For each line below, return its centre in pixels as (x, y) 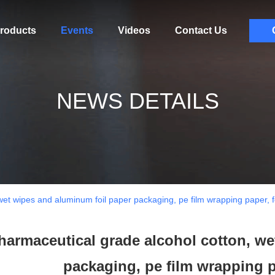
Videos (134, 30)
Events (77, 30)
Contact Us (201, 30)
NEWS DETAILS (137, 101)
